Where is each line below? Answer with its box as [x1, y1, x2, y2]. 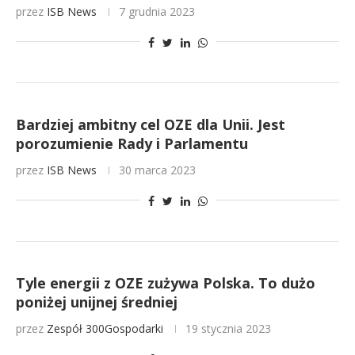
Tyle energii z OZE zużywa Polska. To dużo [16, 273, 315, 292]
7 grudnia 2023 [119, 4, 195, 19]
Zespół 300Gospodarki [47, 321, 163, 336]
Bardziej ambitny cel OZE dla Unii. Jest [16, 115, 285, 134]
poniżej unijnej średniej [16, 292, 177, 311]
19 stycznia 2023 [185, 321, 271, 336]
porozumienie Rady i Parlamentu [16, 134, 248, 153]
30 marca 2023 [119, 162, 196, 177]
